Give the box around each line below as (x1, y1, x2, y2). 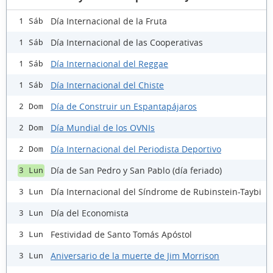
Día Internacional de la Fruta (51, 15, 167, 27)
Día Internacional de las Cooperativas (51, 36, 203, 48)
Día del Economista (51, 207, 129, 219)
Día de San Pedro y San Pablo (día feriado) (51, 164, 222, 176)
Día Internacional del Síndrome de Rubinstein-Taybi (51, 185, 261, 197)
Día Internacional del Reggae (51, 57, 168, 69)
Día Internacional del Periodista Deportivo (51, 143, 221, 155)
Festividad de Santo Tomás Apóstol (51, 228, 192, 240)
